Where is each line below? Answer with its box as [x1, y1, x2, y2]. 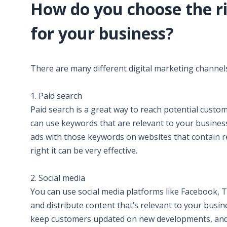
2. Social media [30, 172, 85, 183]
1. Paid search [30, 90, 82, 101]
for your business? [30, 22, 174, 44]
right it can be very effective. [30, 145, 137, 156]
